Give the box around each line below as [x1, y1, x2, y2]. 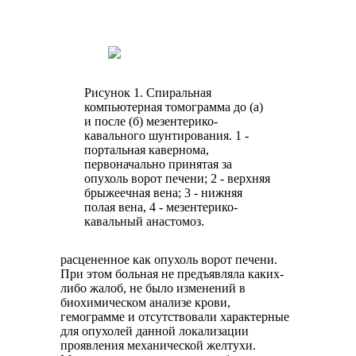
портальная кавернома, [84, 142, 210, 157]
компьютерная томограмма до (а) [84, 99, 264, 114]
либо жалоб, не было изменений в [60, 281, 246, 295]
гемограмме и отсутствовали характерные [60, 309, 290, 323]
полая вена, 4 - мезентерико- [84, 199, 238, 214]
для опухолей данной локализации [60, 323, 250, 338]
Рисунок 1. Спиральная [84, 85, 212, 99]
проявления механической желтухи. [60, 338, 257, 352]
